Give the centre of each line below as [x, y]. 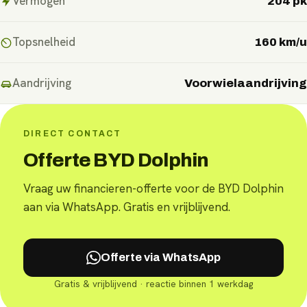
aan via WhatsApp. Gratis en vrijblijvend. [127, 207]
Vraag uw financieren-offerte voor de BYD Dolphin [153, 189]
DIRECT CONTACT [73, 134]
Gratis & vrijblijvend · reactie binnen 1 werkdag [153, 284]
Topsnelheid [44, 42]
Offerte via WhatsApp [160, 258]
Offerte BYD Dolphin [116, 160]
